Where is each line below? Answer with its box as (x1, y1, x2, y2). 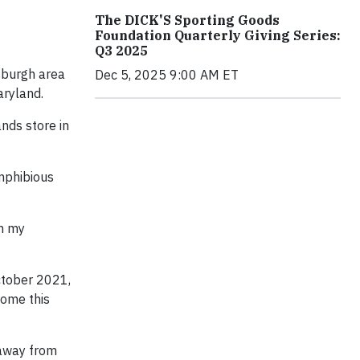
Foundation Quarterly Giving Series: (95, 27, 341, 44)
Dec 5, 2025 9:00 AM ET (95, 67, 239, 84)
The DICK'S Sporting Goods (95, 12, 280, 29)
